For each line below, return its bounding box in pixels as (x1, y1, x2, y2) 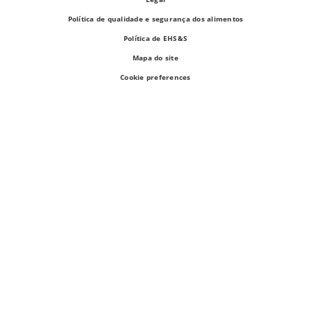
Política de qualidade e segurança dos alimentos (67, 13, 244, 24)
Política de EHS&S (123, 33, 188, 43)
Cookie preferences (120, 72, 191, 82)
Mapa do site (133, 52, 178, 62)
